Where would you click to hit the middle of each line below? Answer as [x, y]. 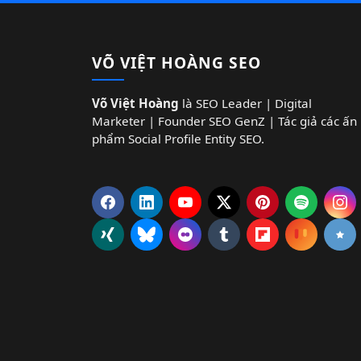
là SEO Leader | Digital [245, 103]
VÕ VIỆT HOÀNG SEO [176, 62]
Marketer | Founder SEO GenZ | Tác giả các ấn [224, 120]
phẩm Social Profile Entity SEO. [178, 138]
